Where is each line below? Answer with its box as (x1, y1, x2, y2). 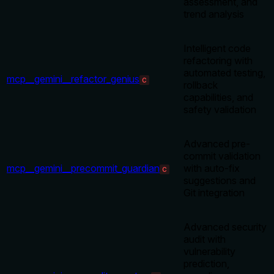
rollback (183, 79, 218, 92)
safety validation (183, 103, 256, 116)
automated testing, (183, 67, 265, 80)
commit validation (183, 150, 261, 163)
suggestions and (183, 174, 256, 187)
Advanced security (183, 221, 267, 234)
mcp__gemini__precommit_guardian (7, 162, 160, 175)
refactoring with (183, 54, 253, 67)
